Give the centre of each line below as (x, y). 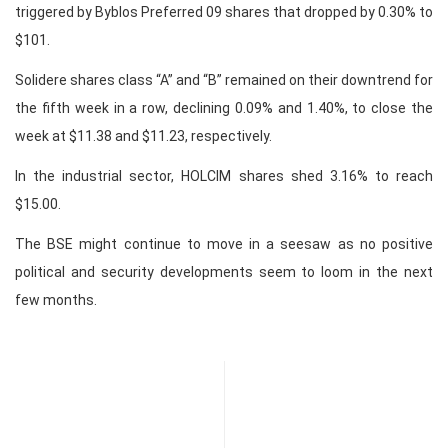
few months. (56, 300)
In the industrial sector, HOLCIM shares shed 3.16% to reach (224, 176)
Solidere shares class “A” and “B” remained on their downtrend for (224, 80)
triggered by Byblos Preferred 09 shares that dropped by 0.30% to (224, 12)
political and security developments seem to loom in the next (224, 272)
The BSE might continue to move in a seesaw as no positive (224, 244)
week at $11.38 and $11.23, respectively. (143, 136)
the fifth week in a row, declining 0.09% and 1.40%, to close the (224, 108)
